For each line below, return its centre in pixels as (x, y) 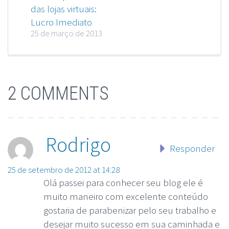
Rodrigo (78, 145)
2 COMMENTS (58, 94)
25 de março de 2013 (66, 33)
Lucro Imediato (61, 22)
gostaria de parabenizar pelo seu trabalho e (130, 210)
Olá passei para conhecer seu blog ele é (123, 182)
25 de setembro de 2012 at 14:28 (64, 169)
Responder (192, 148)
